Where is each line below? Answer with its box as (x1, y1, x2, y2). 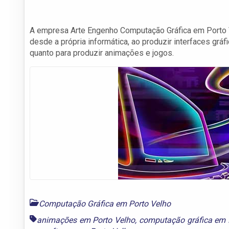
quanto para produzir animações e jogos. (30, 48, 174, 58)
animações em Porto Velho (37, 215, 135, 225)
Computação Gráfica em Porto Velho (39, 198, 171, 209)
